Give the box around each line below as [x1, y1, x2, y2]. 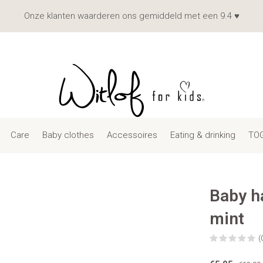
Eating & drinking [170, 129, 235, 140]
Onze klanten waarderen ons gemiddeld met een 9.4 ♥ [23, 11, 240, 21]
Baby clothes [42, 129, 94, 140]
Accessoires [106, 129, 157, 140]
